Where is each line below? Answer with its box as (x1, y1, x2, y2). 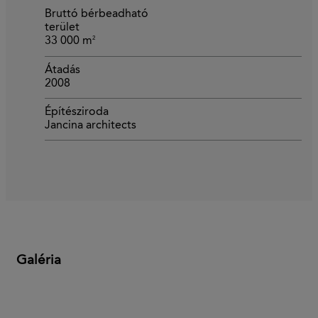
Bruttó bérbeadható (45, 9, 148, 21)
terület (45, 22, 79, 34)
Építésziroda (45, 106, 109, 118)
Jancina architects (45, 119, 136, 131)
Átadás (45, 64, 80, 76)
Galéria (16, 254, 61, 268)
